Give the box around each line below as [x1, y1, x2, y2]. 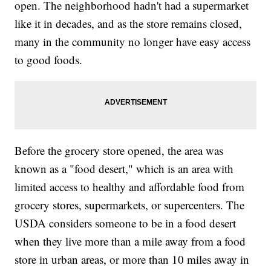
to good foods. [15, 51, 83, 67]
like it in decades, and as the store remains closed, [15, 15, 243, 31]
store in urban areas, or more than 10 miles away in [15, 251, 250, 267]
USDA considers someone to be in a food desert [15, 215, 237, 230]
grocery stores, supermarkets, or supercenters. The [15, 197, 245, 212]
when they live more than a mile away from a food [15, 233, 246, 249]
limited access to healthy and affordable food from [15, 178, 245, 194]
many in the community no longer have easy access [15, 33, 251, 49]
